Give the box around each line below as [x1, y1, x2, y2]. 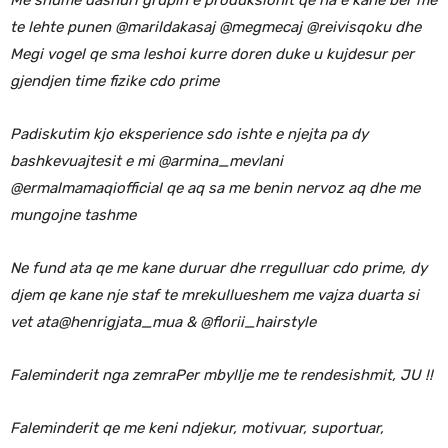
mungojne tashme [10, 205, 136, 224]
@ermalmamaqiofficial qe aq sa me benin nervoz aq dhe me [10, 178, 420, 197]
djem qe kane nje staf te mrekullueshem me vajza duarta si [10, 285, 419, 304]
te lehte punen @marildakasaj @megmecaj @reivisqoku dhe [10, 17, 421, 36]
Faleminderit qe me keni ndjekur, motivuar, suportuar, [10, 418, 384, 437]
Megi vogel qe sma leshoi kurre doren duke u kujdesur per [10, 44, 414, 63]
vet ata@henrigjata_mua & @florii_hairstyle [10, 312, 316, 331]
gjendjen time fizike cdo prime [10, 71, 219, 90]
